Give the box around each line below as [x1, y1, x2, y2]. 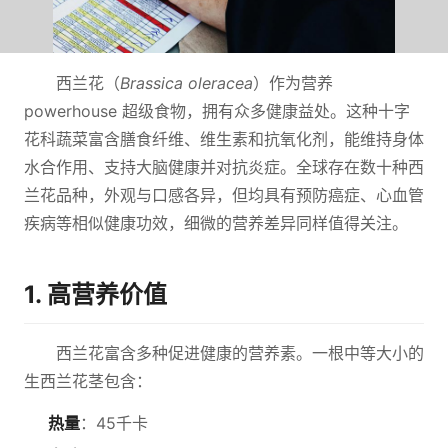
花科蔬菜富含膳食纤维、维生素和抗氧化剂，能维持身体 [24, 129, 424, 149]
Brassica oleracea [120, 73, 253, 93]
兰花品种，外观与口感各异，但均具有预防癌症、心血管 [24, 185, 424, 205]
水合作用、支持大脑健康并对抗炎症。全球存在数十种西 [24, 157, 424, 177]
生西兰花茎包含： [24, 371, 152, 391]
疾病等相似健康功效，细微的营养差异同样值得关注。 [24, 213, 408, 233]
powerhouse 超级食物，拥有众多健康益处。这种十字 [24, 101, 410, 121]
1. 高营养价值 [24, 280, 167, 309]
